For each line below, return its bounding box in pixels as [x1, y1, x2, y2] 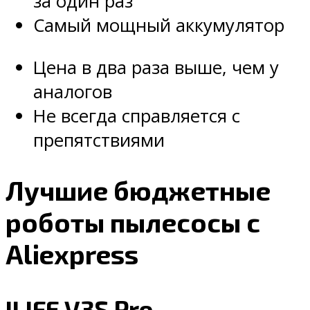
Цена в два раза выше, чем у [33, 55, 279, 80]
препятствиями [33, 128, 165, 153]
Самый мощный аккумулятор [33, 13, 284, 38]
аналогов [33, 80, 112, 104]
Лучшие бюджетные [6, 174, 271, 206]
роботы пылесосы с [6, 206, 260, 238]
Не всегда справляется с [33, 104, 240, 129]
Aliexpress [6, 237, 138, 270]
